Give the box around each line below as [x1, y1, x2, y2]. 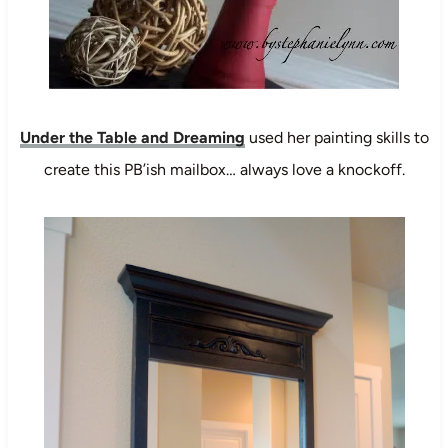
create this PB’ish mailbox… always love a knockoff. [43, 159, 405, 179]
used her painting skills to [244, 127, 429, 147]
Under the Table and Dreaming [19, 127, 245, 147]
